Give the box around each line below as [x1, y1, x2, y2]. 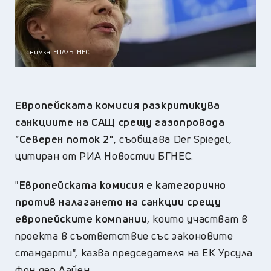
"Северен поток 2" [15, 131, 114, 146]
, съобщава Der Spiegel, [113, 131, 232, 146]
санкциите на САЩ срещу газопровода [15, 114, 225, 129]
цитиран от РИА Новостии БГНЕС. [15, 148, 194, 163]
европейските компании [15, 211, 148, 226]
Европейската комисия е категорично [19, 177, 227, 192]
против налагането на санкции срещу [15, 194, 221, 209]
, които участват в [147, 211, 248, 226]
